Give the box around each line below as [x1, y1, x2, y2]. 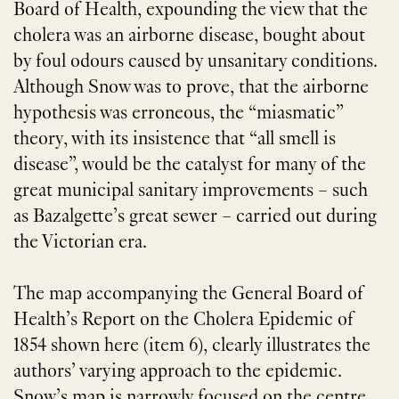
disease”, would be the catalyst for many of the [13, 156, 366, 176]
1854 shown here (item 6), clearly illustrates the [13, 337, 370, 357]
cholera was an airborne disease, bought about [13, 27, 365, 47]
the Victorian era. [13, 233, 147, 254]
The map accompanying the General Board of [13, 285, 363, 305]
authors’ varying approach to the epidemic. [13, 362, 342, 383]
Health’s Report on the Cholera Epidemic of [13, 311, 354, 331]
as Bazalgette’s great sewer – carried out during [13, 208, 377, 228]
